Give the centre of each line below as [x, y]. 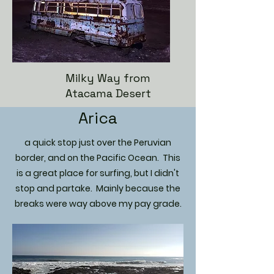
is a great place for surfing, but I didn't [98, 173]
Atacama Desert [108, 93]
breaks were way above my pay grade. [98, 204]
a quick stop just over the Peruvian [98, 143]
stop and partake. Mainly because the [98, 188]
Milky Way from [108, 78]
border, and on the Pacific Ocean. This [98, 158]
